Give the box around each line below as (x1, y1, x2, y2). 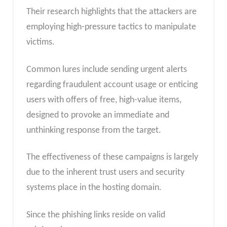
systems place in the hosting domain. (26, 183, 162, 193)
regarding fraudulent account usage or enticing (26, 80, 198, 90)
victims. (26, 37, 55, 47)
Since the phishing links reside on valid (26, 210, 165, 220)
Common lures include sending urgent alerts (26, 64, 187, 74)
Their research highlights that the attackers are (26, 7, 197, 17)
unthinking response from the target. (26, 125, 161, 135)
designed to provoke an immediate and (26, 110, 169, 120)
